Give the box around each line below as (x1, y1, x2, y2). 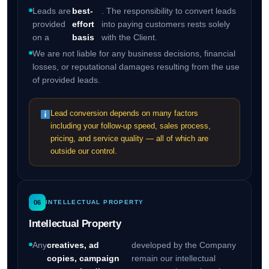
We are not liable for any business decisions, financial (32, 49, 235, 59)
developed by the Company (131, 240, 236, 250)
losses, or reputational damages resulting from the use (32, 62, 240, 72)
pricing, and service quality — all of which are (50, 134, 209, 144)
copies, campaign (46, 253, 119, 264)
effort (72, 19, 95, 29)
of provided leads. (32, 75, 100, 85)
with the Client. (101, 32, 157, 43)
